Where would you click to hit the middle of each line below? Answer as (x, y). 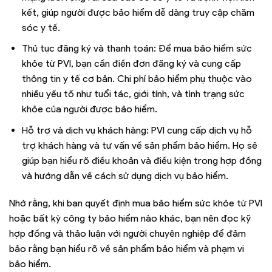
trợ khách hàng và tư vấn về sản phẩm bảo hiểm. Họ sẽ (139, 145)
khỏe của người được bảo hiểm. (89, 109)
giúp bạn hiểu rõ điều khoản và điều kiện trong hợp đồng (141, 160)
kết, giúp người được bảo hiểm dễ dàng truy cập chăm (138, 12)
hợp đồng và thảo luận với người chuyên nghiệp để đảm (127, 234)
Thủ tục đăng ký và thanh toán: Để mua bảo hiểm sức (137, 49)
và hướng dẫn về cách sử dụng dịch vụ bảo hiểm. (125, 175)
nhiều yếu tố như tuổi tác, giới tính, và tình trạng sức (133, 94)
